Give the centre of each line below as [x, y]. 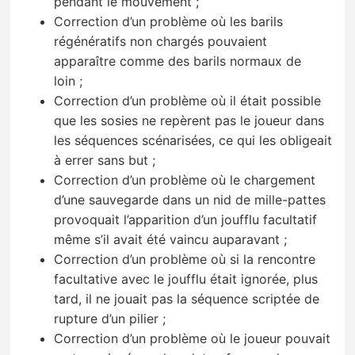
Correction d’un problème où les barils [169, 22]
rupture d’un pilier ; [110, 319]
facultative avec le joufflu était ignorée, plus [186, 279]
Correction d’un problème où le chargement [185, 180]
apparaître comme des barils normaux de [178, 61]
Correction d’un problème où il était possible [188, 101]
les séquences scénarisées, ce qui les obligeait [193, 141]
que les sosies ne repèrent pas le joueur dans [189, 121]
